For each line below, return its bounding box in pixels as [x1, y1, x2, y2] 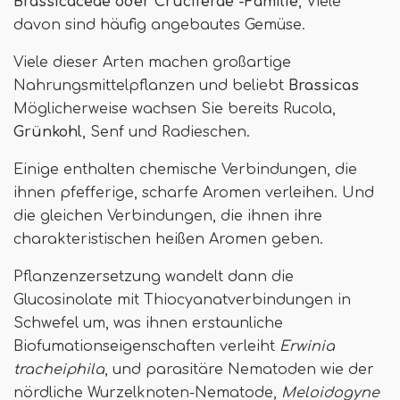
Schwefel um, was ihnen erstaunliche [13, 314, 283, 331]
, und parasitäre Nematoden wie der [104, 361, 374, 378]
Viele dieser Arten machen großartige [13, 54, 291, 71]
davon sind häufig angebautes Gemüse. [13, 16, 305, 33]
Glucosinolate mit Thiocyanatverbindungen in [13, 291, 351, 308]
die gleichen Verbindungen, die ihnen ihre [13, 207, 322, 224]
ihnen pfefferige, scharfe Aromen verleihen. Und [13, 184, 374, 201]
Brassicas [288, 77, 359, 94]
